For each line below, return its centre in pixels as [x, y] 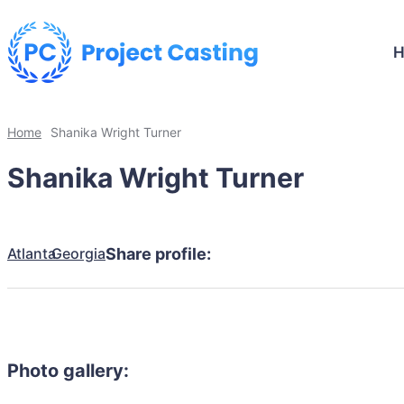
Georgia [78, 253]
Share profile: [158, 253]
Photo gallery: [68, 371]
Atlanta [32, 253]
